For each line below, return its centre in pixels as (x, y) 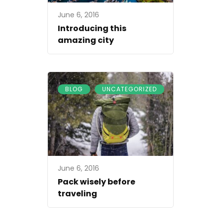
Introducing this (92, 29)
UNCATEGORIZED (129, 89)
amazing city (86, 40)
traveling (77, 193)
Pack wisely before (96, 182)
